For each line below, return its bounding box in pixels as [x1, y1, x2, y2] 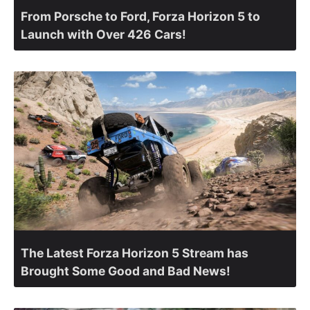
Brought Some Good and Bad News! [21, 263, 230, 278]
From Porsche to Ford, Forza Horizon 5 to [21, 9, 260, 24]
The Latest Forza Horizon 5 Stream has [21, 245, 248, 260]
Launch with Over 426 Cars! [21, 27, 186, 42]
